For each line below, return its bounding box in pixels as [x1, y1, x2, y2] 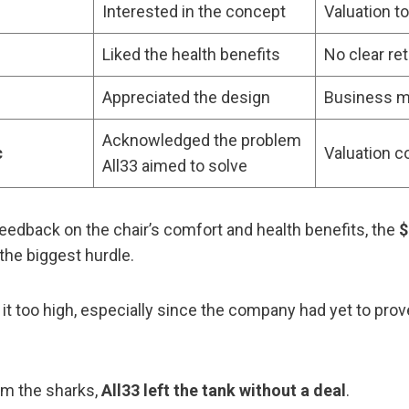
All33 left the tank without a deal [101, 380, 346, 400]
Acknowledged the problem [102, 130, 301, 150]
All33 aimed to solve [102, 155, 247, 175]
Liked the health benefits [102, 44, 280, 64]
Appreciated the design [102, 87, 270, 107]
